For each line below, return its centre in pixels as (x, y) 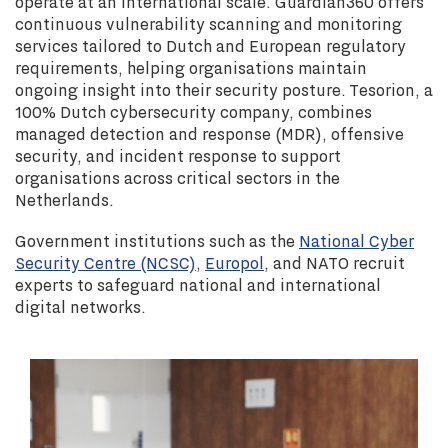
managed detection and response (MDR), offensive (209, 134)
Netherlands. (64, 200)
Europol (234, 263)
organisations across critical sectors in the (177, 178)
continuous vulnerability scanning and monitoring (208, 24)
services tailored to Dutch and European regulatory (210, 46)
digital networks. (80, 307)
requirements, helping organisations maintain (191, 68)
